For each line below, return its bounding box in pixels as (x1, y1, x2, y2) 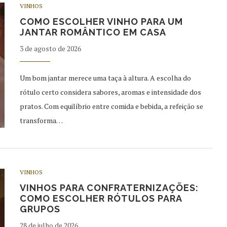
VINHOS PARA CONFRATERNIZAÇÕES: (20, 182, 199, 193)
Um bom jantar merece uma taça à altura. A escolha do (20, 73, 191, 83)
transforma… (20, 116, 63, 125)
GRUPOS (20, 204, 60, 214)
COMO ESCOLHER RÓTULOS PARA (20, 193, 182, 204)
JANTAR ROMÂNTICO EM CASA (20, 27, 166, 37)
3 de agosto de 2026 (20, 44, 81, 53)
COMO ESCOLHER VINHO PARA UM (20, 16, 183, 27)
